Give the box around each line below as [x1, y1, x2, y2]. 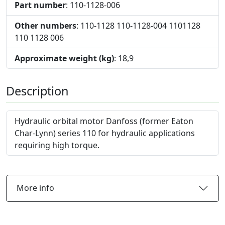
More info [17, 182, 54, 193]
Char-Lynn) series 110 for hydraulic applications [15, 127, 195, 139]
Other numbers [15, 20, 76, 31]
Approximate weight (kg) [15, 52, 114, 64]
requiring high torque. [15, 139, 99, 151]
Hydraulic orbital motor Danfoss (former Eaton [15, 115, 193, 127]
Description [6, 82, 69, 99]
